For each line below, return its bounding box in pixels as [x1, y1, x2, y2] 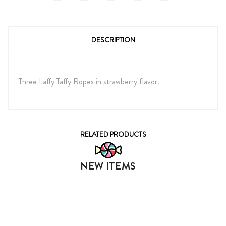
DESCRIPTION [91, 34, 135, 45]
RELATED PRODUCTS [80, 129, 146, 139]
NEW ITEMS [80, 158, 136, 174]
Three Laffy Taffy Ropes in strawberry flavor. [19, 75, 159, 87]
